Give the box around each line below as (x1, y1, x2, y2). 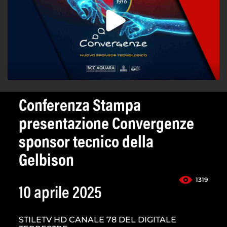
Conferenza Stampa (19, 98, 141, 116)
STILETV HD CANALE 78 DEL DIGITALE (19, 215, 176, 225)
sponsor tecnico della (19, 135, 154, 153)
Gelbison (19, 153, 74, 171)
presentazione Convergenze (19, 117, 194, 134)
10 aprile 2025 (19, 185, 102, 203)
